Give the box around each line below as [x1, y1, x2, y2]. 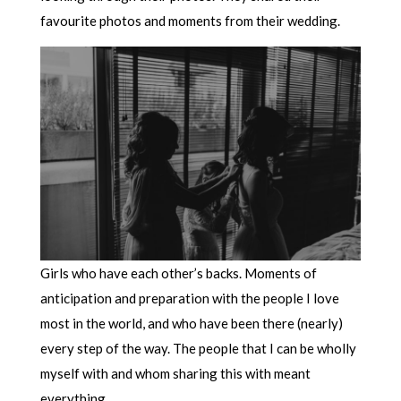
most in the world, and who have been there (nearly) [39, 314, 343, 331]
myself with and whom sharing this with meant [39, 364, 311, 381]
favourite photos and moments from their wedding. [39, 12, 340, 29]
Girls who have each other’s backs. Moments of [39, 264, 317, 281]
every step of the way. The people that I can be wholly [39, 339, 356, 356]
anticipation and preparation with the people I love [39, 289, 339, 306]
